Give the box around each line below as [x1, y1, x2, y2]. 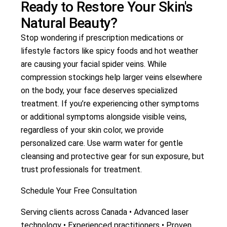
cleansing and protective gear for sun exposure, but [20, 152, 204, 162]
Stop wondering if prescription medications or [20, 33, 183, 43]
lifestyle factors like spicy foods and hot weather [20, 46, 198, 56]
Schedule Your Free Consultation [20, 186, 137, 196]
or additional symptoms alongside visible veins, [20, 112, 186, 122]
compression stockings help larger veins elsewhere [20, 72, 202, 83]
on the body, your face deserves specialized [20, 86, 177, 96]
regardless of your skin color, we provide [20, 125, 164, 135]
